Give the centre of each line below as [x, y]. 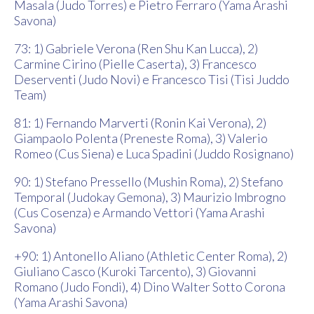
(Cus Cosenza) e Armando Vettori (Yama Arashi [139, 213]
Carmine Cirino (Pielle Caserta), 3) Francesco [135, 64]
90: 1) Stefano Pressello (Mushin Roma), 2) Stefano [149, 182]
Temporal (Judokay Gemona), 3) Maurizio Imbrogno [150, 197]
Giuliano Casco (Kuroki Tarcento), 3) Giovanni [135, 272]
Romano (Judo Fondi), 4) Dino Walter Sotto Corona [150, 287]
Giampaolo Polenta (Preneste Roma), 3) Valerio [141, 138]
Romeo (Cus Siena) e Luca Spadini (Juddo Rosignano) [154, 154]
